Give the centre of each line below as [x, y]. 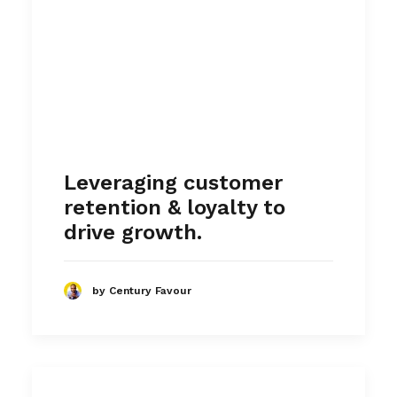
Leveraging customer [173, 182]
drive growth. [133, 232]
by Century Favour [142, 290]
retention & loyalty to [175, 207]
